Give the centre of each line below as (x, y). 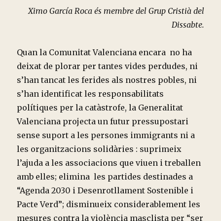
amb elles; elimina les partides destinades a (105, 177)
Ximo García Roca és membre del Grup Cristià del (116, 11)
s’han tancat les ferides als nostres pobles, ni (107, 80)
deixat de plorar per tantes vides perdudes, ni (108, 66)
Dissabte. (188, 25)
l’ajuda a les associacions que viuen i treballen (109, 163)
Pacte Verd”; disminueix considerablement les (109, 204)
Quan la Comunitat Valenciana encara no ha (105, 53)
